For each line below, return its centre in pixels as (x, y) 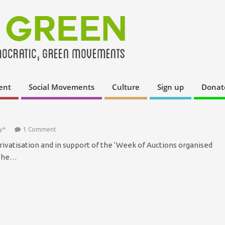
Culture (126, 87)
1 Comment (40, 129)
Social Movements (62, 87)
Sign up (171, 87)
